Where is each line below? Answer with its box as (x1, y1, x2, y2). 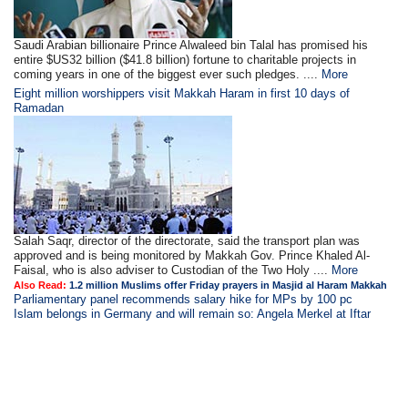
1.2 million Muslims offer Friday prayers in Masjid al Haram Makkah (69, 280, 388, 291)
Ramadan (14, 101, 65, 115)
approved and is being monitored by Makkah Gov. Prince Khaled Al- (14, 249, 371, 262)
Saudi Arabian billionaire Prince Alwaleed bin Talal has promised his (14, 38, 369, 52)
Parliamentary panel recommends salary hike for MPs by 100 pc (14, 292, 353, 306)
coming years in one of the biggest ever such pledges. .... (14, 67, 322, 81)
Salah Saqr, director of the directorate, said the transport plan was (14, 234, 361, 248)
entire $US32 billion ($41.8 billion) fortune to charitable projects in (14, 53, 357, 66)
